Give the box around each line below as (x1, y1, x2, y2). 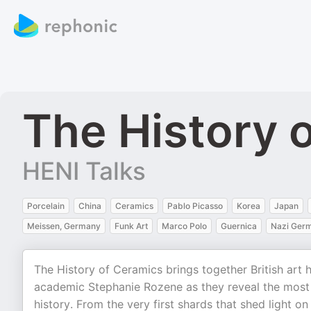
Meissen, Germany (27, 221, 101, 231)
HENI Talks (22, 156, 146, 185)
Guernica (221, 221, 257, 231)
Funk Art (115, 221, 148, 231)
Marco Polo (162, 221, 207, 231)
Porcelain (27, 201, 65, 211)
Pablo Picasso (167, 201, 223, 211)
